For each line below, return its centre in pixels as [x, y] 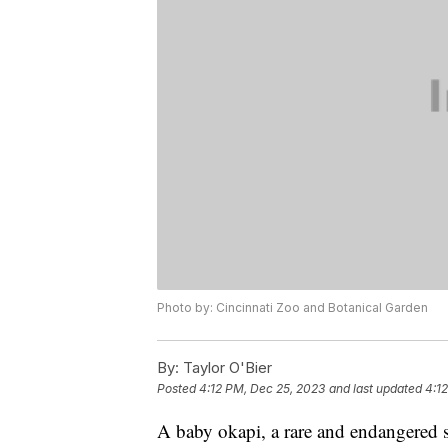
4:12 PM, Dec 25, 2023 [262, 389]
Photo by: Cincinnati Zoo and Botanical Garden [292, 308]
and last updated [375, 389]
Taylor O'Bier [225, 368]
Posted [178, 389]
